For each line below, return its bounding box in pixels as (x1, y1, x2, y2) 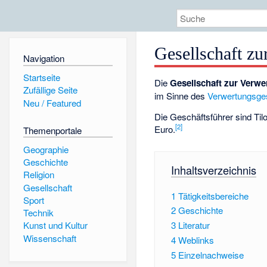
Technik (23, 206, 54, 219)
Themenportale (23, 123, 82, 136)
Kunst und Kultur (23, 219, 88, 232)
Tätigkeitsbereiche (178, 189, 249, 202)
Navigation (23, 52, 64, 65)
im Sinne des (154, 89, 208, 103)
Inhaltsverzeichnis (170, 162, 256, 178)
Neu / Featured (23, 96, 81, 109)
